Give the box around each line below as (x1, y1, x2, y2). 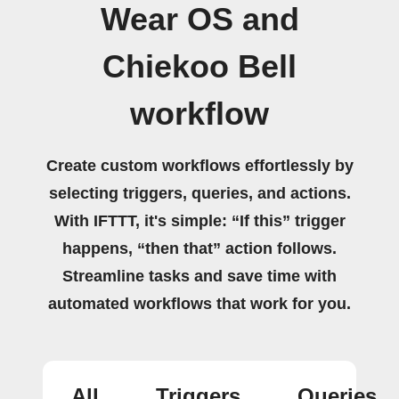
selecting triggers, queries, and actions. (48, 184, 351, 202)
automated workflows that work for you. (48, 295, 351, 313)
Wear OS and (100, 2, 299, 37)
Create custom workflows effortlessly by (45, 157, 354, 175)
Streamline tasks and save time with (62, 267, 337, 285)
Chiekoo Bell (102, 49, 297, 85)
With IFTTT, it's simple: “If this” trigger (53, 212, 346, 230)
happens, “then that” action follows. (62, 240, 337, 257)
